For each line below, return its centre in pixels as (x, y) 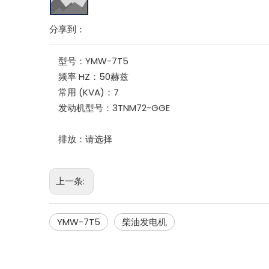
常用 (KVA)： (86, 92)
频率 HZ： (79, 76)
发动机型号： (85, 107)
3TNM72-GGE (141, 107)
